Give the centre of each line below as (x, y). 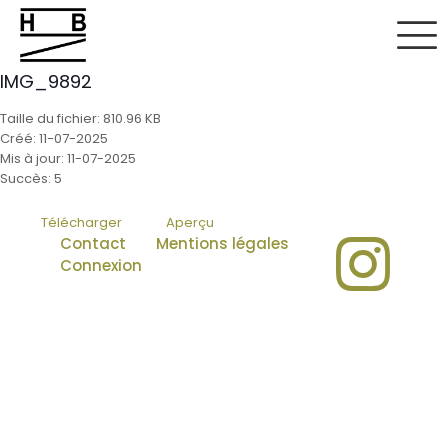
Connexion (101, 265)
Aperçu (190, 222)
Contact (93, 243)
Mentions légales (222, 243)
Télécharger (81, 222)
